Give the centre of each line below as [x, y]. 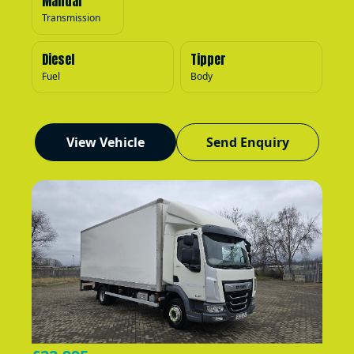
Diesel [58, 59]
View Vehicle [106, 142]
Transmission [71, 17]
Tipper [208, 59]
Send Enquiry [248, 142]
